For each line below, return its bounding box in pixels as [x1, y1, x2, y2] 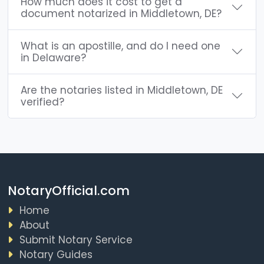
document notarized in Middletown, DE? [21, 6, 222, 21]
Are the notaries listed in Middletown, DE [21, 82, 223, 97]
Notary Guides [19, 247, 93, 262]
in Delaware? [21, 50, 86, 65]
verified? [21, 94, 64, 109]
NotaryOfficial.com [7, 182, 130, 200]
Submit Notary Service [19, 232, 133, 247]
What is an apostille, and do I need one [21, 38, 220, 53]
